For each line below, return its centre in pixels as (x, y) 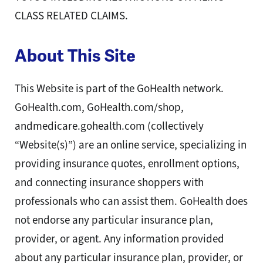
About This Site (75, 56)
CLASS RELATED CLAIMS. (71, 16)
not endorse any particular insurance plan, (114, 220)
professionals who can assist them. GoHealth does (131, 201)
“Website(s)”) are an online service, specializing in (131, 145)
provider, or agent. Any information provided (119, 239)
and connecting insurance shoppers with (109, 183)
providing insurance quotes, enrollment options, (127, 164)
